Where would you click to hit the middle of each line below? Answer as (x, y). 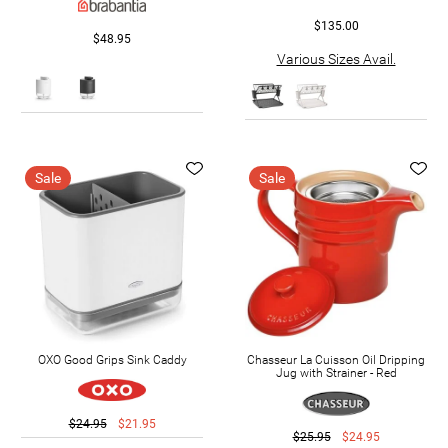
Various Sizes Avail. (336, 58)
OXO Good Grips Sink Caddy (112, 359)
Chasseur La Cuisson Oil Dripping (336, 359)
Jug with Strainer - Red (336, 372)
